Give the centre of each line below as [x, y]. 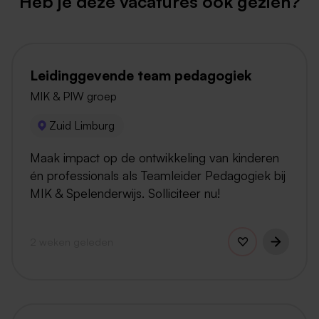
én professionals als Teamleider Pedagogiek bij [158, 175]
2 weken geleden [72, 241]
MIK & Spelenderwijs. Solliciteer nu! [125, 193]
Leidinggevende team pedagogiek [141, 76]
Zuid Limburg [82, 126]
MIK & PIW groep [73, 96]
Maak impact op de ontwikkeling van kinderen [155, 157]
